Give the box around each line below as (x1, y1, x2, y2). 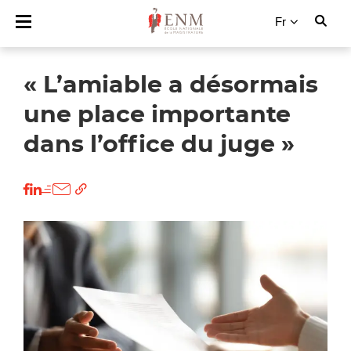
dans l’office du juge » (24, 133, 295, 157)
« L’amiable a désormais (24, 74, 318, 97)
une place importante (24, 103, 291, 127)
